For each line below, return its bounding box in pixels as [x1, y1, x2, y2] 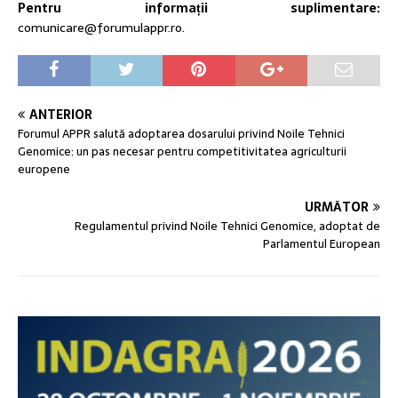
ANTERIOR [29, 104, 92, 124]
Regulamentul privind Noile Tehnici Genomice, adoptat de [75, 216, 380, 235]
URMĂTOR [305, 196, 369, 217]
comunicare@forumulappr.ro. [18, 17, 185, 37]
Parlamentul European [263, 234, 380, 253]
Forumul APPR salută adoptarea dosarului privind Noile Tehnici [18, 123, 345, 143]
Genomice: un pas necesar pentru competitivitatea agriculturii [18, 141, 346, 161]
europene [18, 159, 70, 179]
